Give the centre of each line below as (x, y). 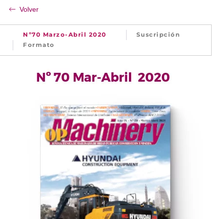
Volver (29, 9)
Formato (39, 45)
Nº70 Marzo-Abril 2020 (65, 35)
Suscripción (158, 35)
